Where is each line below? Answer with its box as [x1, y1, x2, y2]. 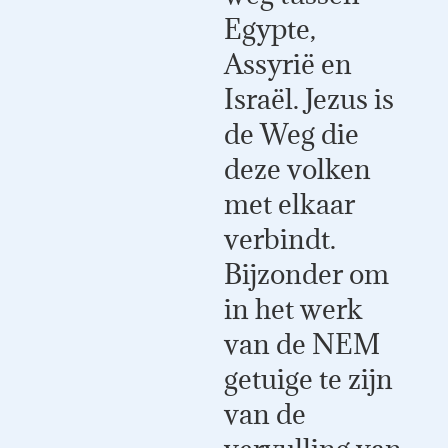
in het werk [224, 292, 363, 327]
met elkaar [224, 187, 355, 222]
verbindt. [224, 222, 336, 257]
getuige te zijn [224, 362, 393, 397]
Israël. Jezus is [224, 82, 394, 117]
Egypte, [224, 12, 316, 47]
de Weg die [224, 117, 359, 152]
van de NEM [224, 327, 380, 362]
